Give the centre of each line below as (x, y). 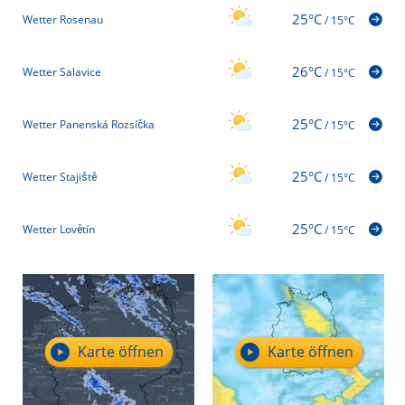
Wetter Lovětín (59, 230)
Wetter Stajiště (60, 177)
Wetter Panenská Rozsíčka (89, 125)
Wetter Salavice (62, 72)
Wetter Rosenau (63, 20)
